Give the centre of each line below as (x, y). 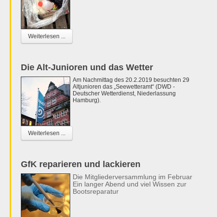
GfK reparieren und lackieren (81, 164)
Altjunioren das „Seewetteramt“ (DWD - (124, 86)
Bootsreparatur (96, 191)
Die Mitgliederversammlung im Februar (132, 177)
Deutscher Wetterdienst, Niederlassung (124, 93)
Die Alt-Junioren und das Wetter (87, 67)
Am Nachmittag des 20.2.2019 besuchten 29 (131, 80)
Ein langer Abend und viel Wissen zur (130, 184)
